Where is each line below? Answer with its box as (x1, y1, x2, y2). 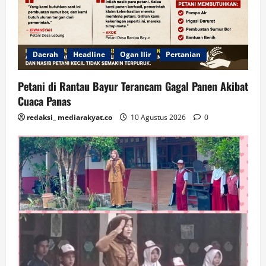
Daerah (33, 49, 58, 59)
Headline (73, 49, 105, 59)
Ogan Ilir (120, 49, 151, 59)
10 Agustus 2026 (129, 112, 188, 122)
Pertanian (166, 49, 201, 59)
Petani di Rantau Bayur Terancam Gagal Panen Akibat (18, 78, 248, 94)
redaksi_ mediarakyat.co (27, 112, 112, 122)
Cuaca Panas (18, 93, 71, 109)
